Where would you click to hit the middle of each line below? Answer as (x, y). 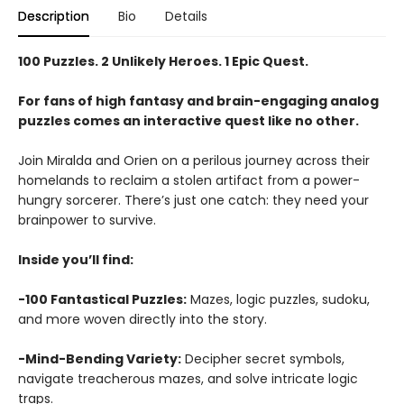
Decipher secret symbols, (263, 359)
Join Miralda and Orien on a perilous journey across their (194, 161)
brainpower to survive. (87, 220)
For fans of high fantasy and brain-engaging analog (198, 101)
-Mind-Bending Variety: (100, 359)
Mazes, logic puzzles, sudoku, (278, 299)
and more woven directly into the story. (142, 319)
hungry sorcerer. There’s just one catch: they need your (193, 200)
